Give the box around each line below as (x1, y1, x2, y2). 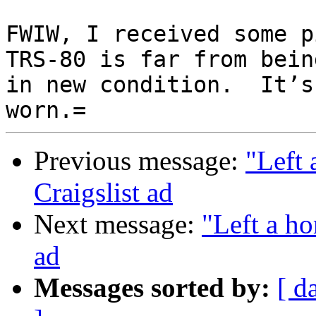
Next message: (34, 209, 202, 240)
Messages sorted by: (34, 272, 270, 303)
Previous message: (34, 145, 245, 176)
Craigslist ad (34, 177, 173, 208)
